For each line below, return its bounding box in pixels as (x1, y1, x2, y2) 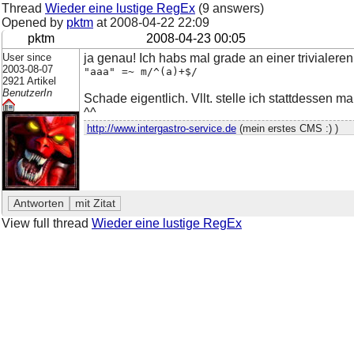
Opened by (2, 16, 66, 29)
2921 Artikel (2, 74, 56, 87)
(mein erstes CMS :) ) (235, 122, 338, 135)
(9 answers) (195, 2, 264, 15)
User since (2, 51, 51, 63)
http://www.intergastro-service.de (86, 122, 236, 135)
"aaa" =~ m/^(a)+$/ (83, 65, 198, 77)
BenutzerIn (2, 86, 52, 99)
